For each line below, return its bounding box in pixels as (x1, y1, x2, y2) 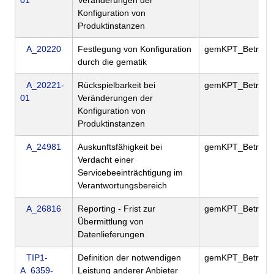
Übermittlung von (78, 217, 144, 227)
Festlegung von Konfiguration (78, 44, 191, 54)
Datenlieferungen (78, 229, 144, 240)
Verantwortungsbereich (78, 180, 167, 191)
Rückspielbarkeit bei (78, 80, 155, 91)
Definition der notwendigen (78, 253, 181, 263)
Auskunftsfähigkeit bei (78, 142, 162, 152)
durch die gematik (78, 57, 147, 67)
